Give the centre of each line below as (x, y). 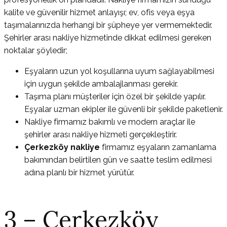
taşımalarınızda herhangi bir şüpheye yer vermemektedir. (108, 25)
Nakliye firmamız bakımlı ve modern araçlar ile (110, 122)
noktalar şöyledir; (36, 50)
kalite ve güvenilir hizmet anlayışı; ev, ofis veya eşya (99, 12)
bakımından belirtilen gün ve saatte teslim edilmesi (118, 160)
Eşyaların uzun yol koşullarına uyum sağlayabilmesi (119, 71)
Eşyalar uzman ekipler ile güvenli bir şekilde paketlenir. (124, 109)
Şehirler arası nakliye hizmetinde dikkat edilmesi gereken (108, 37)
